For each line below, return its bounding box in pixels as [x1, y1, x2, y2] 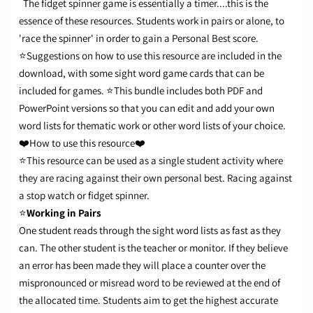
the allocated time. [19, 293, 103, 307]
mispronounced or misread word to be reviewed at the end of [19, 275, 280, 289]
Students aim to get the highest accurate [103, 293, 278, 307]
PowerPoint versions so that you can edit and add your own [19, 101, 275, 115]
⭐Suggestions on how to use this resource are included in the [19, 48, 282, 62]
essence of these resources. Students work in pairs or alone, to [19, 13, 284, 27]
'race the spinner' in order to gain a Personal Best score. [19, 31, 259, 45]
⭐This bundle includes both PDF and [106, 83, 263, 97]
